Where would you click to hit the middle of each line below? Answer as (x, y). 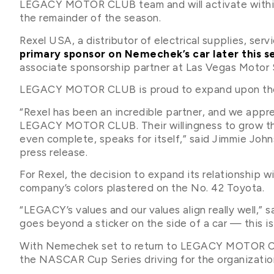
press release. (54, 152)
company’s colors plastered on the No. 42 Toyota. (142, 188)
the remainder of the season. (90, 18)
